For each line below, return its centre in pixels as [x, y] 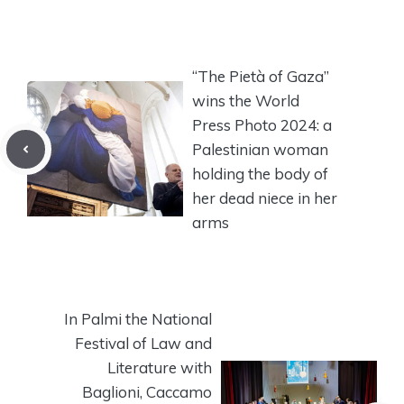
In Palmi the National [138, 318]
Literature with [160, 367]
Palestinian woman [260, 149]
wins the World [246, 100]
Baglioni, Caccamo [147, 391]
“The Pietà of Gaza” [261, 76]
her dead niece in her [265, 197]
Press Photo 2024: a [262, 124]
